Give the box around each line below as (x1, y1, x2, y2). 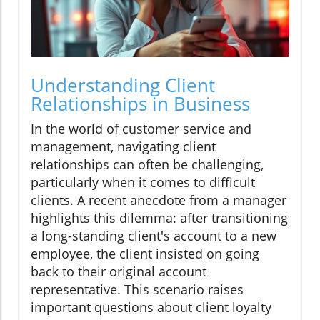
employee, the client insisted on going (31, 244, 259, 262)
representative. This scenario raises (31, 280, 244, 298)
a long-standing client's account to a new (31, 226, 276, 244)
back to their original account (31, 262, 206, 280)
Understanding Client (31, 71, 215, 98)
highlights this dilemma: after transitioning (31, 209, 288, 226)
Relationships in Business (31, 90, 250, 116)
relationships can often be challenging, (31, 155, 264, 173)
